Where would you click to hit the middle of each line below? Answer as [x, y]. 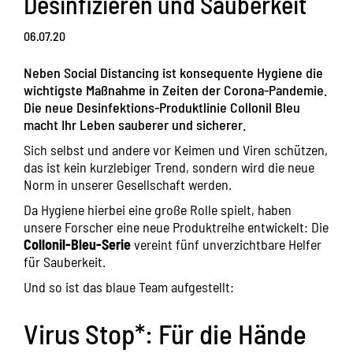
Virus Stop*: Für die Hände [165, 334]
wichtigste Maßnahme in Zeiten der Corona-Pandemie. [175, 90]
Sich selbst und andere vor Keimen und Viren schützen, [176, 150]
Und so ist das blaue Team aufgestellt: [129, 287]
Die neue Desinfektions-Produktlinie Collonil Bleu [162, 108]
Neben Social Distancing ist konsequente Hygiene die [173, 73]
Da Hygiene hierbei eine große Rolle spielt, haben [158, 210]
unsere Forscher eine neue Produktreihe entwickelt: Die [176, 227]
